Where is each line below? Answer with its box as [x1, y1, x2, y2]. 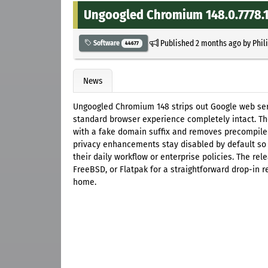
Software [92, 38, 121, 47]
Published [158, 37, 196, 48]
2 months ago [195, 37, 241, 48]
